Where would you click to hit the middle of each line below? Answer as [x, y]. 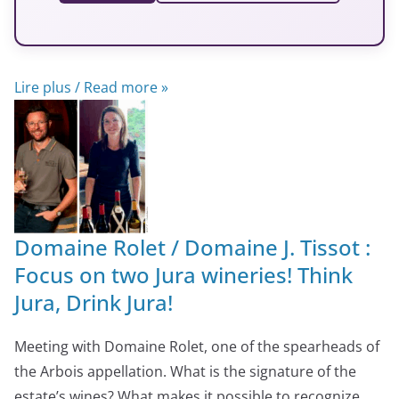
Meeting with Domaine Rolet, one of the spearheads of [197, 346]
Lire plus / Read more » [91, 87]
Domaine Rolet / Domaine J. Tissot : [192, 247]
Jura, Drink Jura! [94, 302]
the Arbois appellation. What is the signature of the [185, 371]
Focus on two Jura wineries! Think [183, 274]
